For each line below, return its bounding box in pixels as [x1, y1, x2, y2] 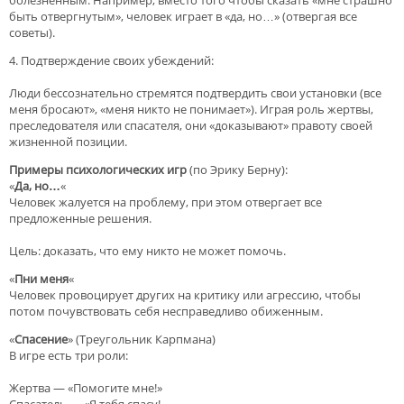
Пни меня [14, 270, 69, 287]
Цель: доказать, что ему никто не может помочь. [9, 242, 286, 259]
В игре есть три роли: [9, 346, 131, 363]
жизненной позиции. [9, 133, 127, 150]
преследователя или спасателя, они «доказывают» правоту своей [9, 116, 372, 133]
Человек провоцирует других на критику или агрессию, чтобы [9, 286, 361, 303]
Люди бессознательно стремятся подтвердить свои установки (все [9, 84, 381, 101]
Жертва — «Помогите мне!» [9, 379, 162, 396]
